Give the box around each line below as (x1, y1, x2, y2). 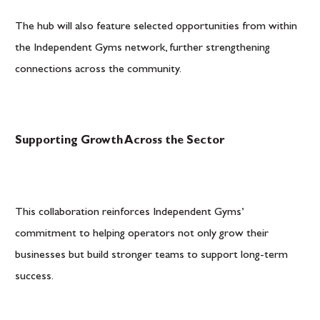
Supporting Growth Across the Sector (15, 136, 224, 147)
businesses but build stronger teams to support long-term (15, 250, 288, 261)
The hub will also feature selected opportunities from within (15, 21, 297, 33)
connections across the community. (15, 64, 181, 76)
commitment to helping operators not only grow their (15, 229, 269, 240)
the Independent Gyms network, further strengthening (15, 43, 270, 54)
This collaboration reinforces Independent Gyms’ (15, 207, 244, 219)
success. (15, 271, 54, 283)
